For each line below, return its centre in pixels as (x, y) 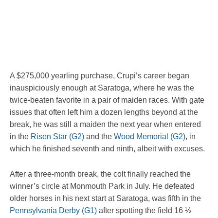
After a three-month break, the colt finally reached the (100, 174)
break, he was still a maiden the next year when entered (105, 124)
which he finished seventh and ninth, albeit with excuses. (107, 148)
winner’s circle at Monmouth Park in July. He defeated (102, 186)
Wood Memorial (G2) (150, 136)
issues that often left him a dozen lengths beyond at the (104, 112)
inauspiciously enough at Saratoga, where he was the (102, 88)
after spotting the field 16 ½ (144, 210)
